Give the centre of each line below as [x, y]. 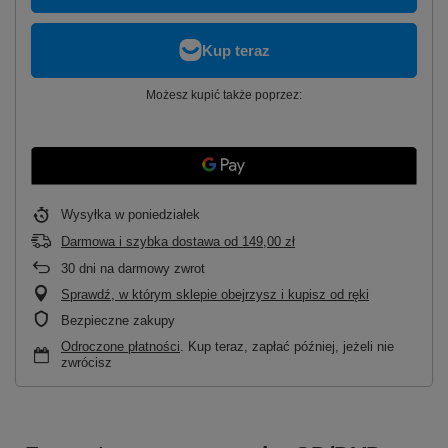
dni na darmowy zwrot [140, 268]
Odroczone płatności [120, 346]
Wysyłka [88, 214]
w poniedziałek [157, 214]
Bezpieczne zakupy [118, 320]
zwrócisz [86, 362]
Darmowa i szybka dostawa [140, 241]
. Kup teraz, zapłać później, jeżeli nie [287, 346]
